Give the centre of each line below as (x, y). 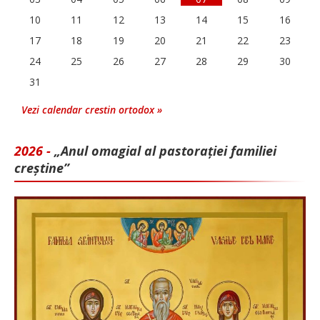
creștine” (42, 168)
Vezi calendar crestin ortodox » (92, 110)
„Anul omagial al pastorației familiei (165, 151)
